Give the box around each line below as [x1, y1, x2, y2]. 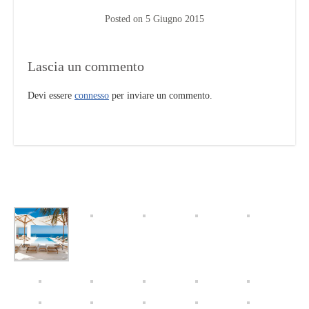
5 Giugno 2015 [146, 13, 204, 24]
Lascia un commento [28, 59, 144, 74]
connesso [74, 90, 109, 101]
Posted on [105, 13, 146, 24]
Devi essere [28, 90, 74, 101]
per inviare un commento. [109, 90, 212, 101]
